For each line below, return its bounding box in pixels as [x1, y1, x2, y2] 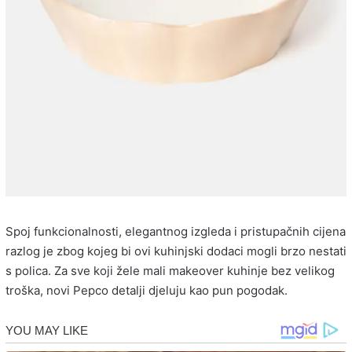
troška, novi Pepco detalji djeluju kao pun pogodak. [5, 283, 288, 299]
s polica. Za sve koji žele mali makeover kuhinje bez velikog [5, 263, 335, 279]
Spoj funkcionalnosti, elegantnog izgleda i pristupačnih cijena [5, 224, 346, 240]
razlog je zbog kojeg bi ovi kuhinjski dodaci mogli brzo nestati [5, 244, 346, 259]
